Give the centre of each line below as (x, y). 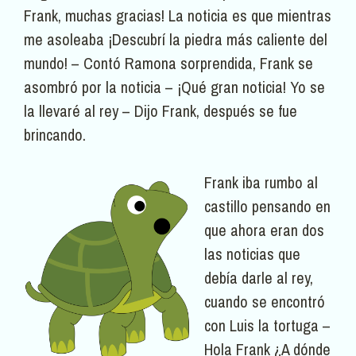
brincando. (55, 135)
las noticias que (252, 254)
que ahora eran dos (264, 230)
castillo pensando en (267, 207)
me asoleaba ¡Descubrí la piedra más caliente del (176, 40)
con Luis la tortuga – (267, 326)
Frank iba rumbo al (261, 183)
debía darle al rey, (259, 278)
